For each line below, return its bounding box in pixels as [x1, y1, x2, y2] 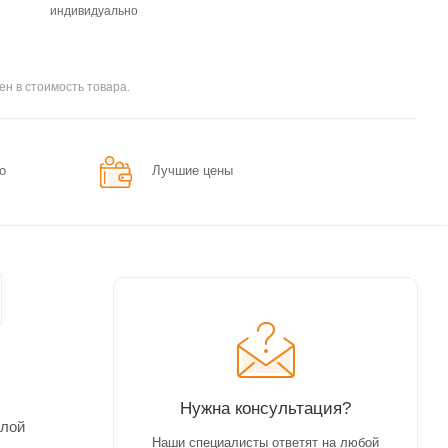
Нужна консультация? [180, 397, 351, 418]
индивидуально [49, 3, 138, 18]
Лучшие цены [152, 162, 233, 178]
